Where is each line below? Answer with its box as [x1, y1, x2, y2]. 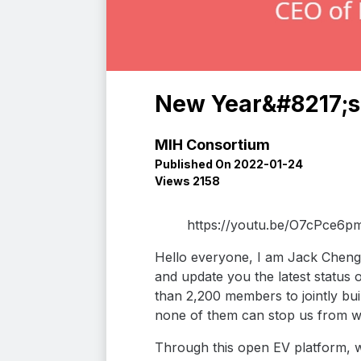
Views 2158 [155, 174, 220, 188]
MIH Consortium [155, 136, 270, 153]
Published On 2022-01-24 [155, 157, 303, 171]
